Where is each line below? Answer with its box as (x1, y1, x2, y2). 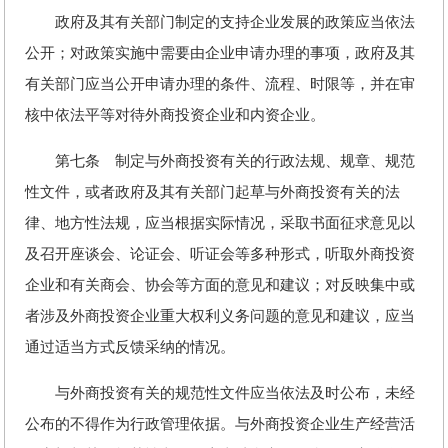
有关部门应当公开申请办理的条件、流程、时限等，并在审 (25, 76, 415, 92)
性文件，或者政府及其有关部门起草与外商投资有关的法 (25, 184, 400, 200)
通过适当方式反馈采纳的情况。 (25, 339, 235, 355)
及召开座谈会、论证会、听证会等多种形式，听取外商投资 (25, 246, 415, 262)
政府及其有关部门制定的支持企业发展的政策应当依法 (25, 14, 415, 30)
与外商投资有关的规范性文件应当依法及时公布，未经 (25, 385, 415, 401)
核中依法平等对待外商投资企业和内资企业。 (25, 107, 325, 123)
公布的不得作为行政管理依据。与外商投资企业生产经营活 (25, 416, 415, 432)
